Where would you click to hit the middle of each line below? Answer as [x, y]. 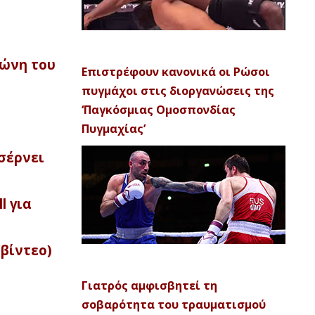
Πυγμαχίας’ [114, 129]
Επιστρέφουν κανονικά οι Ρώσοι [176, 72]
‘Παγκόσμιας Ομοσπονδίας [159, 110]
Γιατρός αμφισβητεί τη [149, 285]
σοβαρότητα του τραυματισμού [174, 304]
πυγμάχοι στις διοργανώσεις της [178, 91]
